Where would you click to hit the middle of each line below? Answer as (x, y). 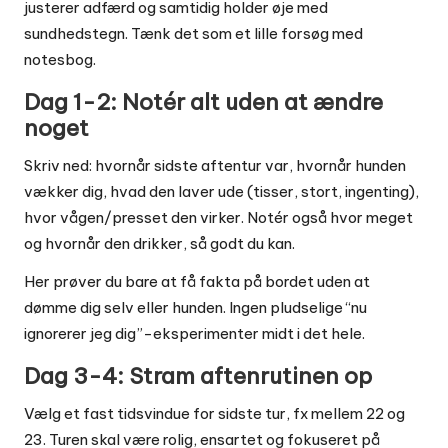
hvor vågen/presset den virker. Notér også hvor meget (218, 217)
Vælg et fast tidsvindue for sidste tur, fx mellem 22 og (214, 413)
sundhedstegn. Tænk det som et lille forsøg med (193, 33)
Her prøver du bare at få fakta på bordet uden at (197, 281)
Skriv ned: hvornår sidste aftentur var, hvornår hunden (215, 165)
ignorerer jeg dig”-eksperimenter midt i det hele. (194, 333)
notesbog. (60, 59)
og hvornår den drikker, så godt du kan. (159, 243)
